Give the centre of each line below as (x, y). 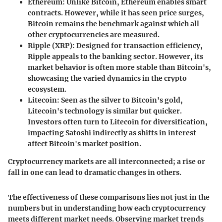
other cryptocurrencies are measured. (94, 34)
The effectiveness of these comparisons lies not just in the (109, 197)
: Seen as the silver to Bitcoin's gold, (120, 100)
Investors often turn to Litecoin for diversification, (118, 122)
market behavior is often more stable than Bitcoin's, (119, 67)
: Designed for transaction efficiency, (138, 45)
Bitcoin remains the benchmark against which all (113, 24)
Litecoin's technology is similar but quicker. (105, 111)
